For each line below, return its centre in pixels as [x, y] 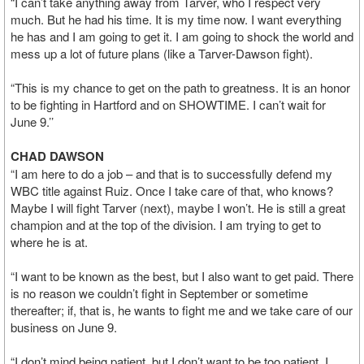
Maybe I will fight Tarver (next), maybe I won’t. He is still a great [178, 208]
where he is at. [49, 242]
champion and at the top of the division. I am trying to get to [166, 225]
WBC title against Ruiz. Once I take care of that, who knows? [172, 191]
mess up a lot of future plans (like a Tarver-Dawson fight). [162, 53]
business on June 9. [64, 327]
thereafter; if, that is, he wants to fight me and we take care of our [182, 310]
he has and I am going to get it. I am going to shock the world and [182, 36]
